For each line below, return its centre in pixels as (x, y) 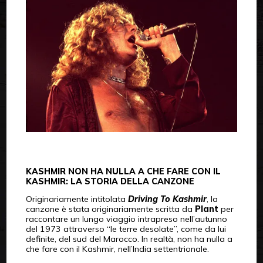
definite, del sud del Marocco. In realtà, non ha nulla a (129, 239)
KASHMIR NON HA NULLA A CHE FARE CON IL (123, 172)
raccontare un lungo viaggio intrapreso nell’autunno (126, 219)
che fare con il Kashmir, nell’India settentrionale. (117, 249)
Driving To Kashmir (167, 199)
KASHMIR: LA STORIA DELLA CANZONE (110, 182)
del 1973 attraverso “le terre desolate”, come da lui (126, 229)
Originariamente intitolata (77, 199)
